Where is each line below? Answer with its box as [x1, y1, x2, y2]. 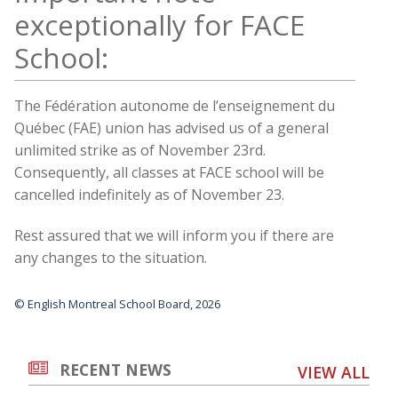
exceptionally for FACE [14, 6, 305, 44]
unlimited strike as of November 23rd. [14, 140, 266, 161]
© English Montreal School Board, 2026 [14, 296, 220, 313]
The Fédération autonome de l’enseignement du [14, 96, 335, 116]
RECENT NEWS [60, 359, 171, 381]
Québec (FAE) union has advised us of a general [14, 118, 329, 139]
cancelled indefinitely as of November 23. [14, 185, 284, 205]
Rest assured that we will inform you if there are [14, 226, 334, 246]
